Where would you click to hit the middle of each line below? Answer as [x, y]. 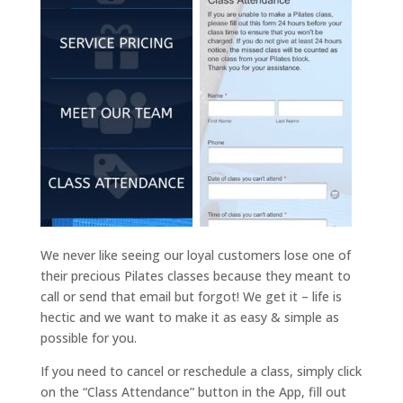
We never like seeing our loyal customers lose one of [195, 255]
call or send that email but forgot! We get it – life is [191, 297]
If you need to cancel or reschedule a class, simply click [201, 372]
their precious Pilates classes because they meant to [195, 276]
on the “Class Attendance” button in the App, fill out [193, 392]
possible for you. [88, 338]
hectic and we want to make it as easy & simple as [189, 318]
